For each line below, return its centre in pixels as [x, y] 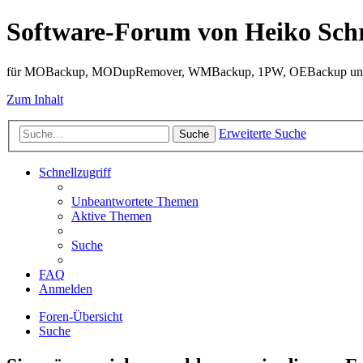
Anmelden [66, 289]
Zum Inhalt [35, 99]
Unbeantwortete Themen [135, 202]
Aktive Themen [111, 216]
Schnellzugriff [75, 173]
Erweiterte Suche [263, 134]
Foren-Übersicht [81, 317]
